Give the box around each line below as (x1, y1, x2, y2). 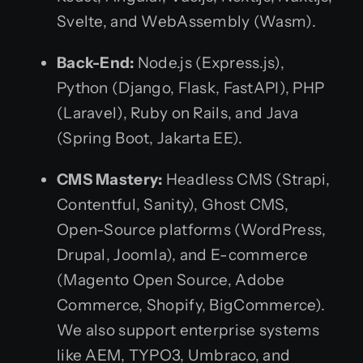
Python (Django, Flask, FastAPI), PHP (57, 79, 325, 98)
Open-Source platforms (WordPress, (57, 220, 327, 240)
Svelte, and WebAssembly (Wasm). (57, 12, 316, 32)
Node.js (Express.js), (134, 53, 284, 73)
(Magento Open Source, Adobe (57, 271, 285, 290)
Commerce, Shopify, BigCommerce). (57, 296, 326, 315)
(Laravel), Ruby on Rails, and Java (57, 104, 299, 123)
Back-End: (57, 53, 135, 73)
